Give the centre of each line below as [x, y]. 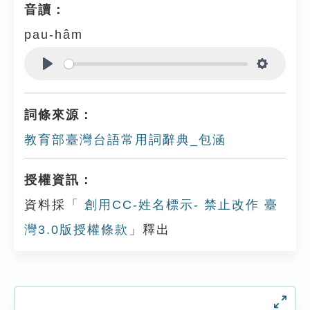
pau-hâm [54, 35]
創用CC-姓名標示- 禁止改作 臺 [179, 205]
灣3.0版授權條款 [76, 230]
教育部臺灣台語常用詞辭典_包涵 [125, 140]
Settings [285, 80]
